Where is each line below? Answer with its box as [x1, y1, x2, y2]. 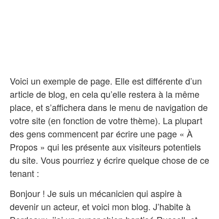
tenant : [10, 167, 39, 179]
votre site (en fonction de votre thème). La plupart [10, 114, 202, 127]
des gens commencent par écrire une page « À [10, 127, 193, 140]
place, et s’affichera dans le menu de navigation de [10, 101, 208, 113]
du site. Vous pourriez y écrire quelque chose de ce [10, 153, 209, 166]
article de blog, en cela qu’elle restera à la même [10, 88, 199, 100]
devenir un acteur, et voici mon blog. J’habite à [10, 200, 191, 213]
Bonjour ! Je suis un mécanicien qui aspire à [10, 187, 182, 200]
